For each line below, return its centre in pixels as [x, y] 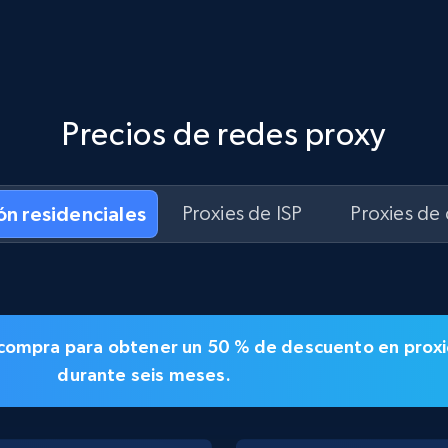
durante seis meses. [144, 374]
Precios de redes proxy [224, 133]
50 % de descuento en [303, 346]
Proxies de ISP [242, 213]
